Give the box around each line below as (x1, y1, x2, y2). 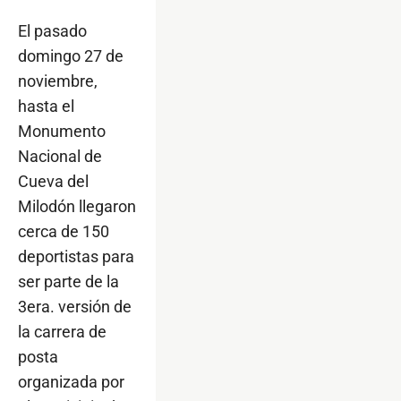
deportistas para (18, 246, 134, 266)
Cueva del (18, 171, 89, 191)
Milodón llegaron (18, 196, 136, 216)
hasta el (18, 96, 74, 115)
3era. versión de (18, 296, 132, 316)
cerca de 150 (18, 221, 109, 241)
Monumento (18, 121, 106, 141)
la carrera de (18, 321, 107, 341)
